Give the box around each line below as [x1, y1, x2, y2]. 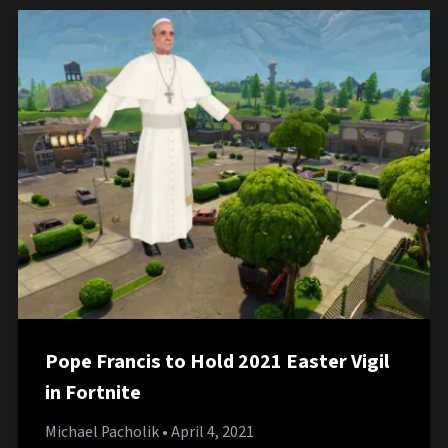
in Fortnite [45, 377, 141, 407]
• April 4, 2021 [159, 421, 254, 444]
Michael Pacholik [45, 421, 159, 444]
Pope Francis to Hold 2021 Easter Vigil [45, 346, 390, 376]
